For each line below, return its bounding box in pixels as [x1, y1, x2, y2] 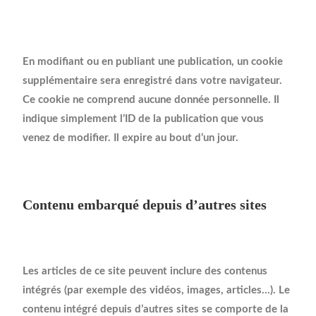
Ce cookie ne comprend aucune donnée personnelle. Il [23, 95, 280, 106]
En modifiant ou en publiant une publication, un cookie [23, 56, 284, 68]
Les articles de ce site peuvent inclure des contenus [23, 266, 268, 277]
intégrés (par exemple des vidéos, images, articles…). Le [23, 285, 291, 296]
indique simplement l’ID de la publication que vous [23, 114, 265, 125]
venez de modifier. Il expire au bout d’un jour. [23, 133, 239, 144]
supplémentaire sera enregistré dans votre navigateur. [23, 75, 283, 87]
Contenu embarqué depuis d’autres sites [23, 197, 267, 213]
